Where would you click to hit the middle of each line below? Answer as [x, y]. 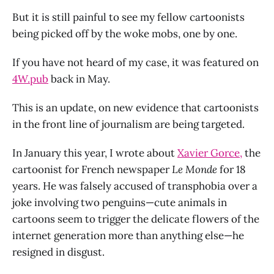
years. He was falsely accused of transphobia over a [135, 186]
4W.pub [30, 79]
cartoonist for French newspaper [92, 169]
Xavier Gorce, [210, 153]
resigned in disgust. [58, 252]
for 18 [233, 169]
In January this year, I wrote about [95, 153]
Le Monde [196, 169]
